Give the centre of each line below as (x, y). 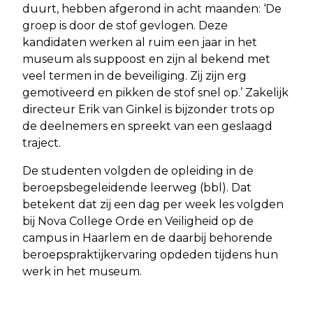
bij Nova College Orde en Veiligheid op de (138, 221)
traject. (42, 143)
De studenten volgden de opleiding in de (138, 170)
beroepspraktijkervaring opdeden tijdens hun (150, 254)
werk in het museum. (82, 271)
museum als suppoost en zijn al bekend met (146, 59)
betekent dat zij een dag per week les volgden (153, 204)
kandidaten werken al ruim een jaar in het (140, 42)
